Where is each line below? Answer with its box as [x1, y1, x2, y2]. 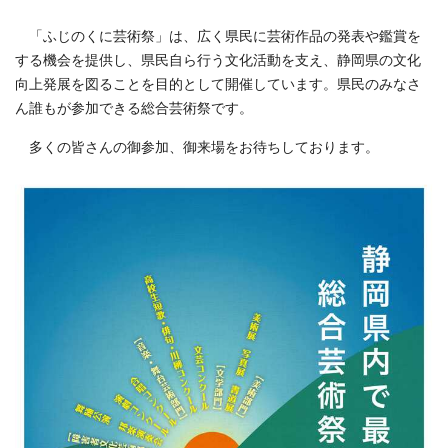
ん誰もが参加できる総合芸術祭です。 [15, 101, 253, 117]
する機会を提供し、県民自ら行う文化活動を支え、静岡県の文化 [15, 53, 421, 69]
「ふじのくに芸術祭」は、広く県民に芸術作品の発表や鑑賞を [15, 29, 421, 45]
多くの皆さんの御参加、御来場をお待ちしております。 [15, 140, 379, 156]
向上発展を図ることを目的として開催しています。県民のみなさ [15, 77, 421, 93]
